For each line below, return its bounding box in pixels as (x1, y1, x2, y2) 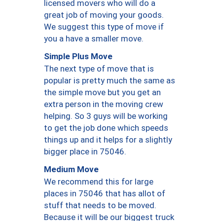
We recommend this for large (44, 176, 153, 186)
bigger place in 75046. (44, 146, 126, 156)
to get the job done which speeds (44, 122, 168, 133)
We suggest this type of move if (44, 21, 164, 32)
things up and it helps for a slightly (44, 134, 172, 145)
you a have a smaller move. (44, 33, 144, 43)
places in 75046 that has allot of (44, 188, 165, 198)
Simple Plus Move (44, 51, 112, 62)
